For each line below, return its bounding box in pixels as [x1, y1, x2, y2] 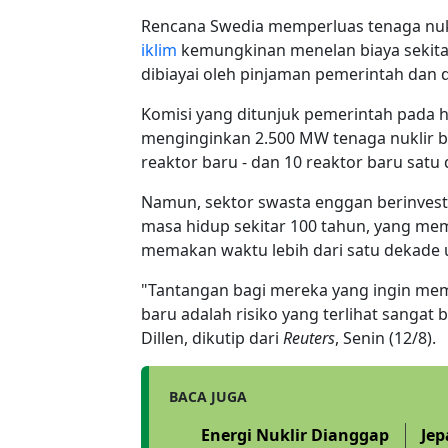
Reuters [283, 326, 335, 349]
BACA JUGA [169, 386, 247, 406]
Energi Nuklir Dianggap [201, 423, 389, 446]
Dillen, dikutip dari [141, 326, 283, 349]
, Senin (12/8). [335, 326, 436, 349]
